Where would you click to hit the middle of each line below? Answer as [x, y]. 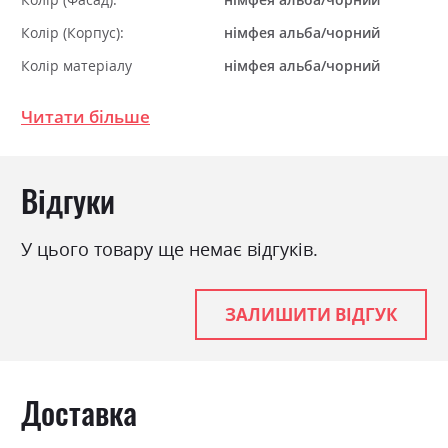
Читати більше [85, 117]
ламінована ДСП [282, 132]
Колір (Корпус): [72, 33]
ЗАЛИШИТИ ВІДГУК [311, 315]
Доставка [79, 411]
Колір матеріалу [76, 66]
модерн [251, 99]
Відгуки [68, 200]
